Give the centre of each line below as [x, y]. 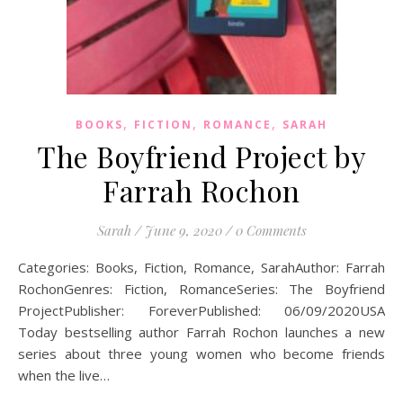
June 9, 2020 [183, 230]
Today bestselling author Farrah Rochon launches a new [201, 332]
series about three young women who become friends [201, 354]
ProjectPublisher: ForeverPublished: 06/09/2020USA [201, 310]
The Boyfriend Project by [201, 156]
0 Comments [271, 230]
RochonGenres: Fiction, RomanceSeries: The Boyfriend [201, 289]
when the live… [64, 375]
